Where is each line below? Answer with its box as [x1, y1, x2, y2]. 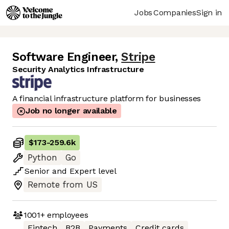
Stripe [121, 50, 155, 64]
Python [28, 153, 57, 163]
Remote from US [28, 180, 98, 190]
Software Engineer [12, 50, 116, 64]
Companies [153, 7, 196, 17]
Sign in [196, 7, 222, 17]
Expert [70, 166, 96, 176]
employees [44, 210, 88, 220]
